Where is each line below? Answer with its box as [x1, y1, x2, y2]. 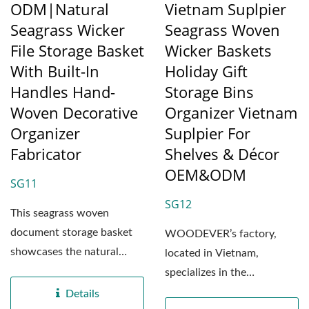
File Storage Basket [10, 40, 144, 61]
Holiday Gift [165, 61, 248, 82]
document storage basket [10, 227, 132, 239]
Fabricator [10, 143, 81, 165]
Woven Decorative [10, 102, 138, 123]
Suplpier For [165, 123, 250, 144]
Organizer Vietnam [165, 102, 297, 123]
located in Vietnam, [165, 248, 259, 259]
